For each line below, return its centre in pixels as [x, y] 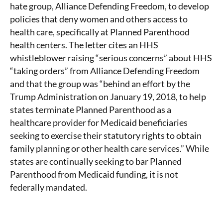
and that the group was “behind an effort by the [100, 84]
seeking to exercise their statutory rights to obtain [106, 135]
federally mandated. [49, 187]
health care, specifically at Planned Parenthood [100, 32]
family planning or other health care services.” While [110, 148]
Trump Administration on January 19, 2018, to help [108, 97]
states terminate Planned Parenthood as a [91, 110]
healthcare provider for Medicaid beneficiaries [99, 122]
